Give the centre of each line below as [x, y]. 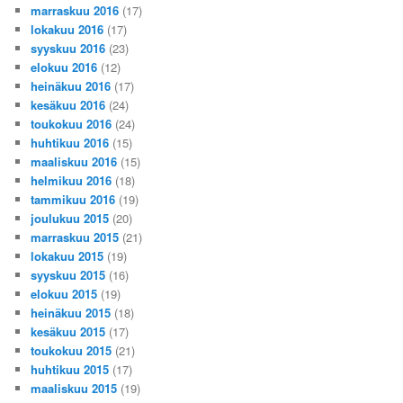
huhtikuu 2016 [70, 142]
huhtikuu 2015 [70, 369]
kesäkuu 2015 [68, 331]
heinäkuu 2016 [71, 85]
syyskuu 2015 [68, 274]
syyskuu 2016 [68, 48]
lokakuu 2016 [67, 29]
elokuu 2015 [64, 293]
